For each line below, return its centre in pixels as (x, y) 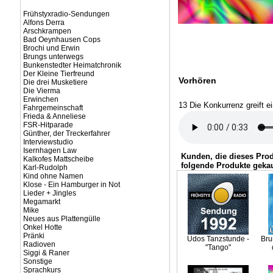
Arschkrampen (47, 31)
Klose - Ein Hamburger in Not (71, 185)
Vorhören (197, 80)
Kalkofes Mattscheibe (58, 159)
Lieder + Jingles (49, 193)
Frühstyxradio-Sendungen (66, 14)
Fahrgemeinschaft (53, 108)
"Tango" (218, 247)
